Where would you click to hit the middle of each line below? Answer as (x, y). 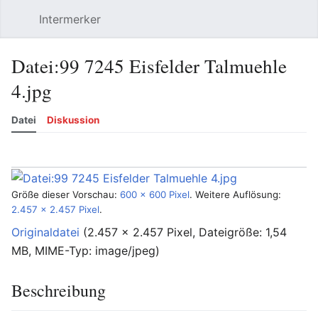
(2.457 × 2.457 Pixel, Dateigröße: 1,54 (185, 232)
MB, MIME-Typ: (53, 250)
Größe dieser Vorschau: (66, 194)
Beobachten (96, 157)
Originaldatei (45, 232)
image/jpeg (125, 250)
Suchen (280, 26)
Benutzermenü (304, 26)
